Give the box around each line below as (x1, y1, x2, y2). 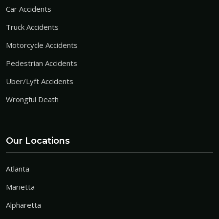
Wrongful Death (6, 94, 59, 105)
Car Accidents (6, 4, 51, 14)
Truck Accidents (6, 22, 59, 32)
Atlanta (6, 164, 29, 174)
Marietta (6, 182, 35, 192)
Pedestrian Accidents (6, 58, 77, 68)
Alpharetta (6, 200, 41, 210)
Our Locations (6, 135, 70, 147)
